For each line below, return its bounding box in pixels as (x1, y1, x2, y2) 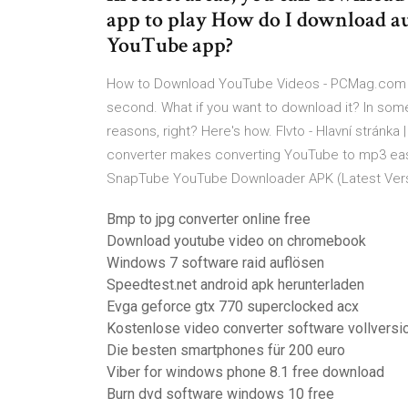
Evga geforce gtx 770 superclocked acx (107, 298, 359, 315)
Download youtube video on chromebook (107, 232, 366, 250)
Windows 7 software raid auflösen (107, 254, 324, 271)
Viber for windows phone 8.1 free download (107, 363, 384, 381)
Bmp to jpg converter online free (107, 210, 311, 228)
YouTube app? (107, 31, 233, 59)
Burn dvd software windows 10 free (107, 385, 334, 403)
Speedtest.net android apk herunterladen (107, 276, 364, 293)
